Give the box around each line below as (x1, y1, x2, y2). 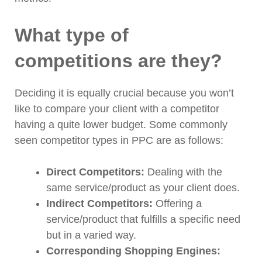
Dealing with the (144, 166, 222, 178)
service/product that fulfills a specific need (46, 213, 240, 226)
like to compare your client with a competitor (15, 103, 219, 115)
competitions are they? (15, 50, 222, 72)
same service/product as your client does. (46, 182, 240, 194)
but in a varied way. (46, 229, 136, 242)
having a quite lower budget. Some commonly (15, 119, 227, 131)
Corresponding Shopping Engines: (46, 245, 220, 257)
